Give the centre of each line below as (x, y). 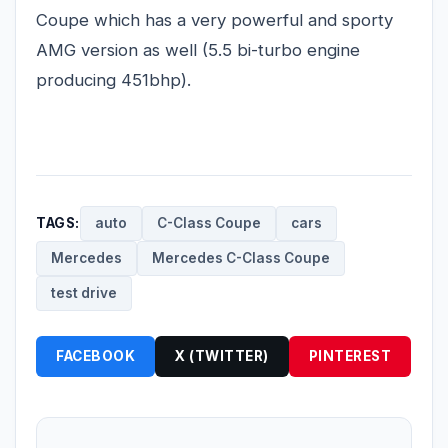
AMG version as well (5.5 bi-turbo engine (198, 50)
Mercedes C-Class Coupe (241, 258)
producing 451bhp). (113, 80)
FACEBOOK (95, 356)
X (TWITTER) (222, 356)
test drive (84, 293)
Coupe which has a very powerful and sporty (214, 20)
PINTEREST (349, 356)
